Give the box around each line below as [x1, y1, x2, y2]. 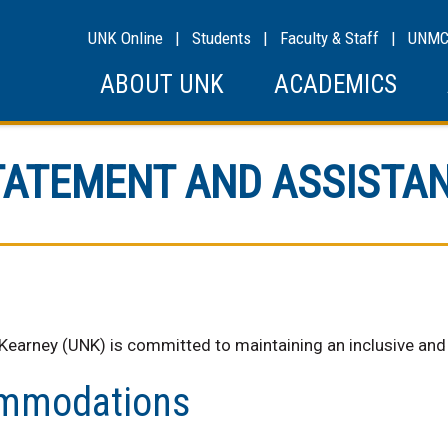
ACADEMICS [274, 70, 397, 99]
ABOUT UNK [100, 70, 224, 99]
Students [192, 28, 251, 48]
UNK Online [88, 28, 163, 48]
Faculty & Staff [280, 28, 379, 48]
